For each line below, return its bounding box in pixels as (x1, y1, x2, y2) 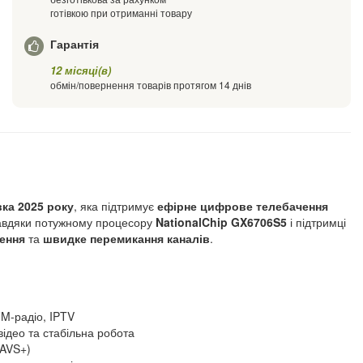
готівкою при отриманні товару (50, 6, 193, 20)
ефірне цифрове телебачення (157, 197, 328, 214)
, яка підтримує (74, 197, 157, 214)
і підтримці (287, 213, 346, 230)
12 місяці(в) (50, 62, 112, 78)
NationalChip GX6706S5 (156, 213, 287, 230)
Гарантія (50, 36, 100, 53)
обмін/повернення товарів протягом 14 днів (50, 77, 252, 92)
